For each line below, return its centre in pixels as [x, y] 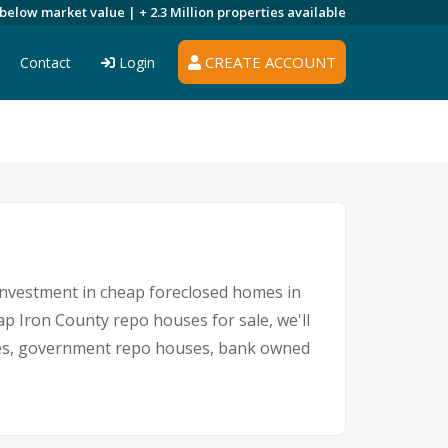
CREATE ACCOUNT [268, 62]
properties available [281, 12]
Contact [45, 62]
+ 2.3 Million [178, 12]
